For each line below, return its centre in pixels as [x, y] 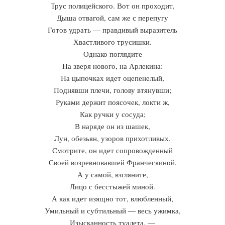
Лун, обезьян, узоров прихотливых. [113, 138]
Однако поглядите [113, 54]
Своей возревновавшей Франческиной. [113, 162]
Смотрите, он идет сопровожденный [113, 150]
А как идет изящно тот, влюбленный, [113, 198]
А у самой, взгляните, [113, 174]
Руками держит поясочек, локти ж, [113, 102]
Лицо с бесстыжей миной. [113, 186]
